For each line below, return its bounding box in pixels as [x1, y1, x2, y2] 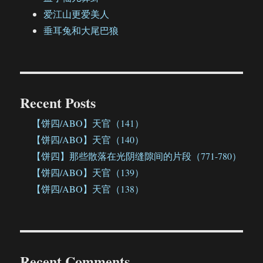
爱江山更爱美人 [43, 8, 110, 21]
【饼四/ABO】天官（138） [32, 183, 144, 195]
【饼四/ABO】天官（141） [32, 117, 144, 130]
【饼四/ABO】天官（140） [32, 133, 144, 146]
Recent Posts [20, 92, 96, 113]
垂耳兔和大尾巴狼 [43, 24, 119, 37]
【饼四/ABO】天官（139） [32, 166, 144, 179]
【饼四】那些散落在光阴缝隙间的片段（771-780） [32, 150, 242, 163]
